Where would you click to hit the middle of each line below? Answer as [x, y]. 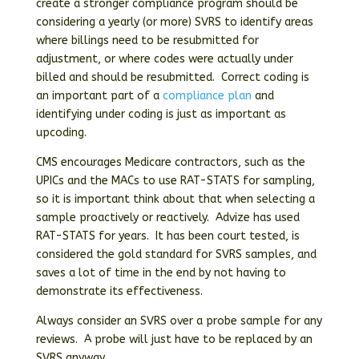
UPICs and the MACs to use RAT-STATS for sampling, [175, 181]
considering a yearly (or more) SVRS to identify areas [174, 22]
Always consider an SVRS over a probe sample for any [179, 321]
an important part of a [99, 96]
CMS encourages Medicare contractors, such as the [170, 162]
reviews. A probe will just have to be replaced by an [174, 339]
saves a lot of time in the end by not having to [161, 273]
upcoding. [61, 133]
